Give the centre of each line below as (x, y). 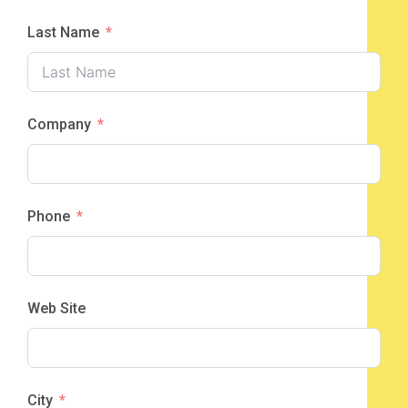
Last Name (63, 32)
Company (59, 124)
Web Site (56, 308)
